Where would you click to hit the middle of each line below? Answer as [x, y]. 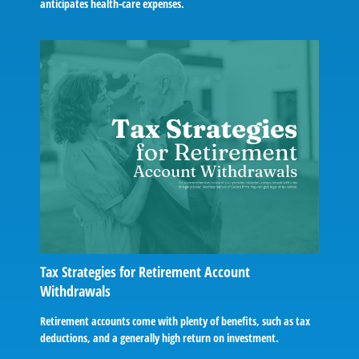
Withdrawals [75, 291]
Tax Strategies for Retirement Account [145, 272]
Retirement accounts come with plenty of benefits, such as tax [175, 321]
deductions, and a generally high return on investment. [159, 338]
